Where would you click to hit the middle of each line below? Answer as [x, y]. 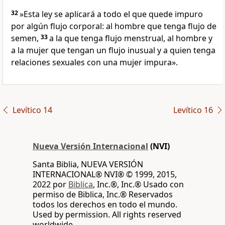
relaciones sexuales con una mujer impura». [94, 63]
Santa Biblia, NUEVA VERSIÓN [88, 164]
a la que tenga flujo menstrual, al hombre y [131, 38]
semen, [26, 38]
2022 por [50, 185]
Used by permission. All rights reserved [107, 215]
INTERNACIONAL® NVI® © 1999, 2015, [105, 175]
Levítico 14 [32, 110]
